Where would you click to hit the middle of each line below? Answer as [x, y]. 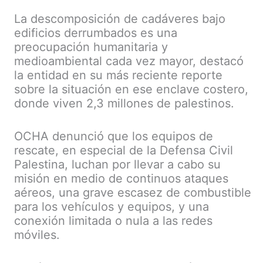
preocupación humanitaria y [91, 47]
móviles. [37, 235]
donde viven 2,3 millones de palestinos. [124, 103]
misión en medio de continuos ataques [121, 178]
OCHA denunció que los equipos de [114, 136]
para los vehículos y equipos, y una [112, 206]
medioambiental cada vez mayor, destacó [129, 61]
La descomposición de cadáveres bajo [120, 18]
